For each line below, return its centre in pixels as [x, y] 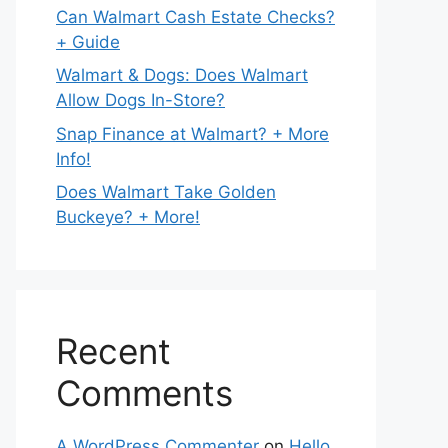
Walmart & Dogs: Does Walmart [182, 75]
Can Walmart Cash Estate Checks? [195, 16]
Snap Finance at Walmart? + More [192, 133]
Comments [144, 393]
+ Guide [88, 41]
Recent [113, 351]
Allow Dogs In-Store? [140, 100]
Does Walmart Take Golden [166, 192]
